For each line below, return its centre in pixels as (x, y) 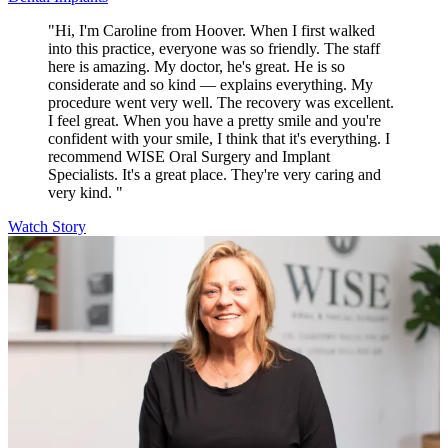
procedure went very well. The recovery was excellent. (221, 103)
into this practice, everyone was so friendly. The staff (214, 49)
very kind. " (85, 193)
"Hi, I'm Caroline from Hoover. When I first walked (211, 31)
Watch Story (47, 227)
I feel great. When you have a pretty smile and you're (214, 121)
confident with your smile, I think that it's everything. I (219, 139)
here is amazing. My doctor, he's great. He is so (196, 67)
